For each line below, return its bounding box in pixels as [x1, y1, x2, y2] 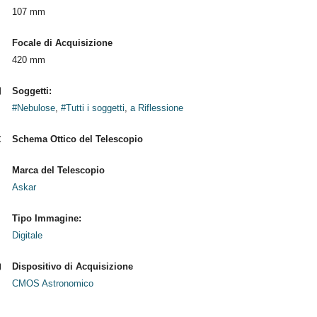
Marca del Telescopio [11, 165, 105, 175]
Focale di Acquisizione [11, 38, 113, 48]
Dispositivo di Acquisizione [11, 261, 133, 272]
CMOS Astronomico [11, 278, 93, 289]
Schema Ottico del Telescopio [11, 134, 143, 144]
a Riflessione [129, 103, 183, 113]
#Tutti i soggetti [60, 103, 125, 113]
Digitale [11, 230, 42, 241]
